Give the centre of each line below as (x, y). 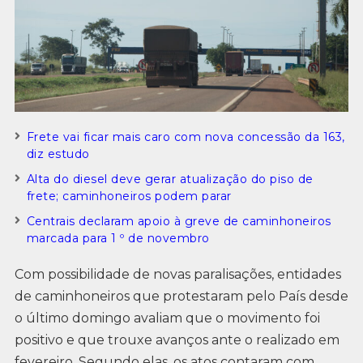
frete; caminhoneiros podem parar (129, 196)
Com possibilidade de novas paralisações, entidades (177, 274)
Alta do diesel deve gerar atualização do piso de (170, 179)
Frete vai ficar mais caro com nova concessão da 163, (186, 137)
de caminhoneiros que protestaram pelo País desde (181, 296)
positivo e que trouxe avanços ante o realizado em (177, 340)
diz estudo (58, 154)
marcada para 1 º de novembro (118, 238)
